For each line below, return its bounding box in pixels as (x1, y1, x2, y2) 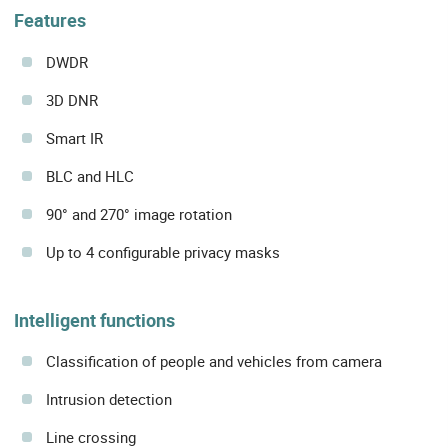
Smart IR (46, 127, 103, 148)
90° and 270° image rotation (46, 203, 232, 224)
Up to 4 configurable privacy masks (46, 241, 280, 262)
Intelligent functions (14, 307, 175, 332)
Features (14, 8, 86, 33)
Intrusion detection (46, 388, 172, 409)
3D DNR (46, 89, 98, 110)
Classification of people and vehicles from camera (46, 350, 382, 371)
